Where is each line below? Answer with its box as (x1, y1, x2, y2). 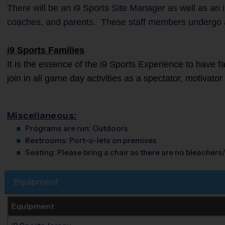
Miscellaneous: (7, 110, 77, 121)
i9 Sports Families (7, 45, 84, 55)
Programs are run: (25, 124, 91, 133)
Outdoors (92, 124, 128, 133)
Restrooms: (25, 136, 69, 145)
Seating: (25, 148, 57, 157)
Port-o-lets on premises (69, 136, 157, 145)
